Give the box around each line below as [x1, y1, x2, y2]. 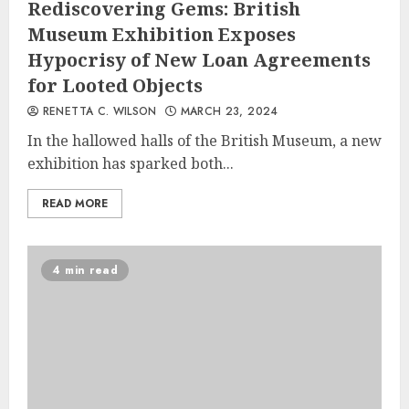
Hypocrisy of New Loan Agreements [27, 47, 371, 72]
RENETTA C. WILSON [38, 103, 157, 120]
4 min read [52, 262, 118, 278]
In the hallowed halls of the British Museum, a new [27, 131, 382, 151]
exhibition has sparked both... [27, 153, 234, 173]
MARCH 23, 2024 [176, 103, 278, 120]
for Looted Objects [27, 73, 203, 98]
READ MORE [42, 195, 108, 212]
